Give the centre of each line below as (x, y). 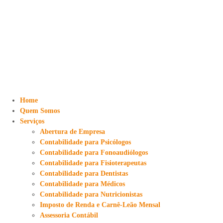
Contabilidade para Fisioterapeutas (93, 163)
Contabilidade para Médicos (82, 184)
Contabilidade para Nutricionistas (91, 194)
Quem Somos (40, 111)
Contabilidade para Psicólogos (85, 142)
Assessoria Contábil (69, 215)
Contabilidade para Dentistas (84, 173)
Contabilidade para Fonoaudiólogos (94, 153)
